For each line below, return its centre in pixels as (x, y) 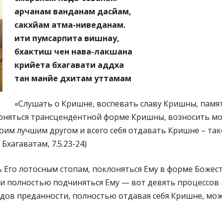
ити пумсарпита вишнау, (67, 38)
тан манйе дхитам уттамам (73, 78)
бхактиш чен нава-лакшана (73, 51)
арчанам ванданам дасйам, (73, 11)
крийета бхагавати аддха (69, 65)
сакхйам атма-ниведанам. (70, 25)
